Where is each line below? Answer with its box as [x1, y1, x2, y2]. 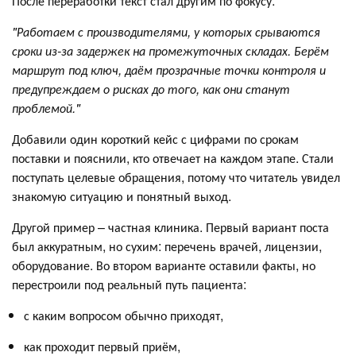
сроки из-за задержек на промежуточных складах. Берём [12, 41, 329, 60]
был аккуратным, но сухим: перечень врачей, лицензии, [12, 237, 322, 256]
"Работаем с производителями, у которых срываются [12, 22, 320, 41]
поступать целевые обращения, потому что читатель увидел [12, 168, 340, 187]
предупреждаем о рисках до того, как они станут [12, 79, 290, 99]
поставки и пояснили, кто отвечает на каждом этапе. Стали [12, 149, 334, 168]
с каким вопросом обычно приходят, [24, 306, 223, 325]
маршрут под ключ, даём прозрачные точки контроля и [12, 60, 326, 79]
